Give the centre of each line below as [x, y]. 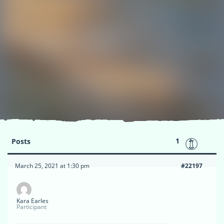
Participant [31, 207]
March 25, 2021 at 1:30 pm [52, 166]
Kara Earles [32, 201]
